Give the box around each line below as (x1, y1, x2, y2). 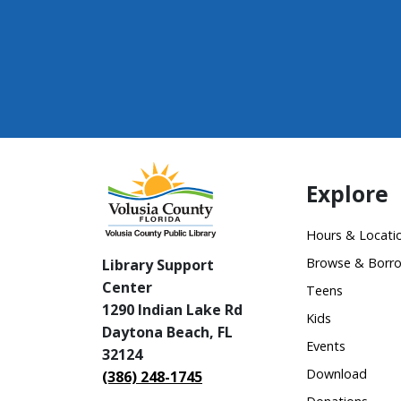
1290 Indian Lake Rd (102, 300, 243, 320)
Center (102, 277, 152, 298)
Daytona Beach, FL (102, 322, 233, 343)
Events (306, 337, 346, 354)
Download (306, 365, 367, 382)
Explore (306, 179, 388, 209)
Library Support (102, 255, 214, 276)
